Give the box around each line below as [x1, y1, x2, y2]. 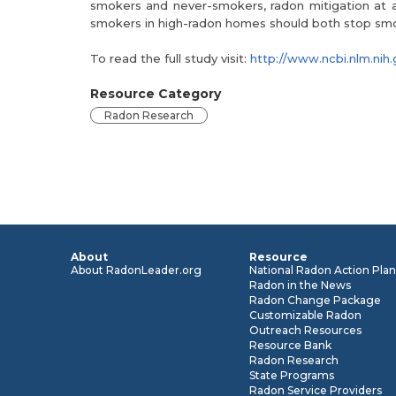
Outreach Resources [249, 324, 362, 337]
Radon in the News [249, 278, 352, 292]
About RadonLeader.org [71, 263, 202, 277]
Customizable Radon [249, 308, 362, 322]
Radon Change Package [249, 293, 382, 307]
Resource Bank [249, 339, 332, 352]
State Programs [249, 369, 335, 382]
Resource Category [90, 86, 221, 102]
